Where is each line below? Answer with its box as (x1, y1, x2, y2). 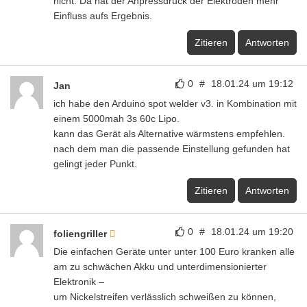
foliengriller (53, 228, 110, 239)
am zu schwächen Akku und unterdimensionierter (53, 260, 267, 272)
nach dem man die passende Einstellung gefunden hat (53, 143, 290, 154)
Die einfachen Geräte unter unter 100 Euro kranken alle (53, 245, 295, 257)
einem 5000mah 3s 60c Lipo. (53, 112, 180, 124)
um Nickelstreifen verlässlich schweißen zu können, (53, 291, 276, 302)
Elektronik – (53, 275, 104, 287)
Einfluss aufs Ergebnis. (53, 10, 152, 21)
